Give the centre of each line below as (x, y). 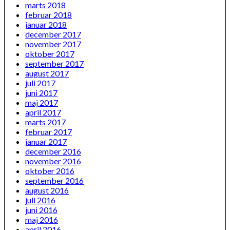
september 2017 (54, 64)
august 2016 (47, 190)
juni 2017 (41, 93)
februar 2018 (49, 15)
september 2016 (54, 181)
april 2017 (43, 112)
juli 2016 (40, 200)
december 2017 (53, 34)
